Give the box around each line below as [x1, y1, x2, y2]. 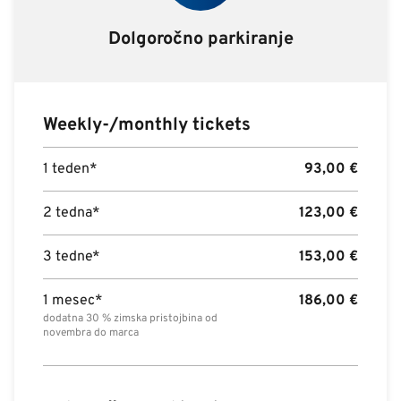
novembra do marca [43, 326, 139, 340]
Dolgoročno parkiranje [107, 28, 294, 51]
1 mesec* [43, 292, 103, 310]
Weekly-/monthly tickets [43, 114, 251, 137]
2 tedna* [43, 204, 100, 222]
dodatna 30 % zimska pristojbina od [43, 311, 218, 326]
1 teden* [43, 160, 98, 178]
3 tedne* [43, 248, 100, 266]
